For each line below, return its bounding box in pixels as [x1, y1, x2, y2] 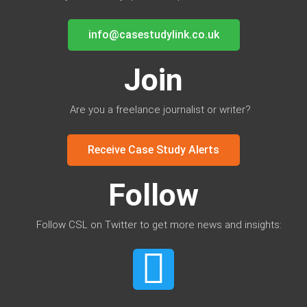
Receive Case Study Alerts [88, 143, 219, 156]
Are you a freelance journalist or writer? [70, 103, 251, 116]
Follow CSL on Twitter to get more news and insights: [36, 218, 284, 231]
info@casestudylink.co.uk [88, 28, 219, 42]
